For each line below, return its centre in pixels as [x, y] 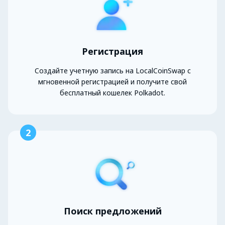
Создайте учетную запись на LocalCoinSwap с [113, 71]
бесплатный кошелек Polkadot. [113, 93]
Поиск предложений [113, 211]
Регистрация [113, 51]
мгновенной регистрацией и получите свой [113, 82]
